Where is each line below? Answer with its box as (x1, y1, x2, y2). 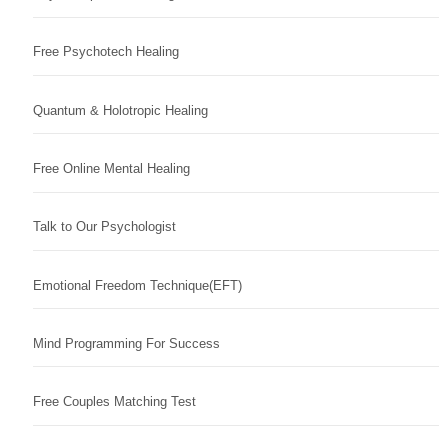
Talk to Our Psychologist (32, 219, 176, 235)
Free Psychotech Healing (32, 44, 179, 60)
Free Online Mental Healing (32, 160, 190, 176)
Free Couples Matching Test (32, 394, 196, 410)
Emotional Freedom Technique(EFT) (32, 277, 242, 293)
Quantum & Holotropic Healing (32, 102, 208, 118)
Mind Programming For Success (32, 335, 220, 351)
